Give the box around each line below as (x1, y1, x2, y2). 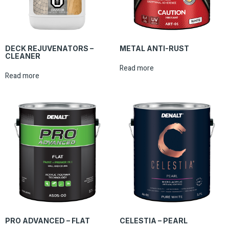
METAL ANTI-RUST (120, 44, 189, 53)
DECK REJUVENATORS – (5, 44, 94, 53)
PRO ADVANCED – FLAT (5, 216, 90, 225)
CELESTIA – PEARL (120, 216, 188, 225)
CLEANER (5, 52, 40, 61)
